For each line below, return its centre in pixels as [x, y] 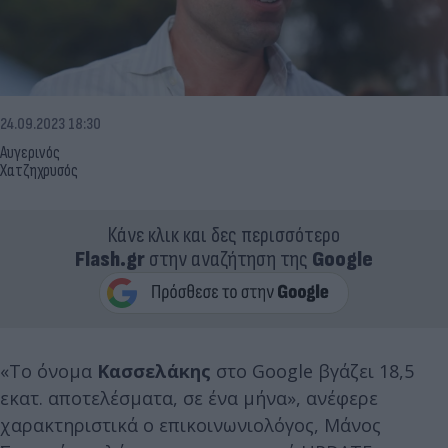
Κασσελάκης [154, 370]
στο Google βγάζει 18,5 [312, 370]
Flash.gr [110, 259]
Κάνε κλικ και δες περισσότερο [224, 235]
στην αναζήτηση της [228, 259]
